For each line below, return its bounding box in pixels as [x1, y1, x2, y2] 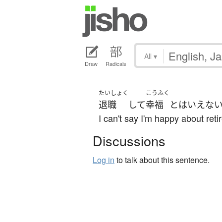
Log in [93, 154, 114, 166]
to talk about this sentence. [114, 154, 210, 166]
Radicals [106, 59, 126, 68]
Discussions [93, 131, 166, 151]
